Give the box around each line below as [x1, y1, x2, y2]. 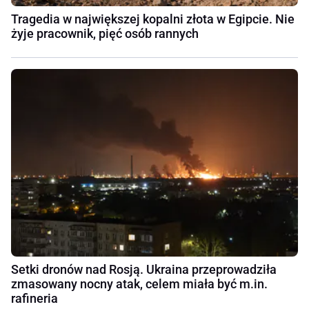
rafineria [11, 290, 58, 306]
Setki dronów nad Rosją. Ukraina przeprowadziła [11, 261, 277, 277]
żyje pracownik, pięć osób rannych [11, 26, 199, 41]
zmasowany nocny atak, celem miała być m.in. [11, 276, 268, 291]
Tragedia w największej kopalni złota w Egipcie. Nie [11, 11, 295, 26]
